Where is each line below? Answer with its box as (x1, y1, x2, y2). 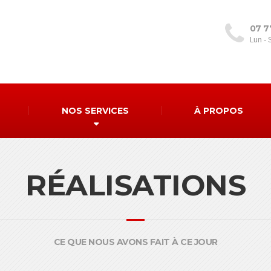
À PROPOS (194, 105, 243, 116)
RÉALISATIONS (25, 168, 246, 203)
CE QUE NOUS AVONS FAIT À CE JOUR (53, 237, 218, 247)
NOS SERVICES (62, 105, 129, 116)
